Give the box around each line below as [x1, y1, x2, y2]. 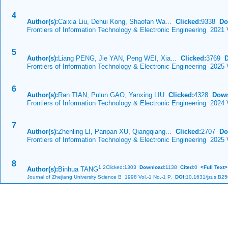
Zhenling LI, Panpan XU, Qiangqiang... [58, 128, 176, 135]
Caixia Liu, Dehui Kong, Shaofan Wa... [58, 18, 176, 25]
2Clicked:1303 [103, 164, 139, 170]
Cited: [177, 164, 194, 170]
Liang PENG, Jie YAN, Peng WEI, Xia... [58, 54, 181, 62]
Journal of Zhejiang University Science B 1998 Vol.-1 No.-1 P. [27, 174, 172, 180]
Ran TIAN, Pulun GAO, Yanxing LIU [58, 91, 168, 99]
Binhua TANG [58, 165, 98, 174]
